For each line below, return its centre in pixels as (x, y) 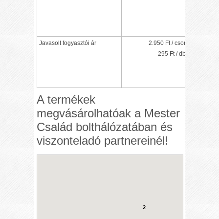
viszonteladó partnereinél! (103, 140)
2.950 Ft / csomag (172, 43)
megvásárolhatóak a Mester (109, 113)
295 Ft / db (172, 54)
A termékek (66, 99)
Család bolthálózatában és (105, 127)
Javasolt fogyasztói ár (68, 43)
